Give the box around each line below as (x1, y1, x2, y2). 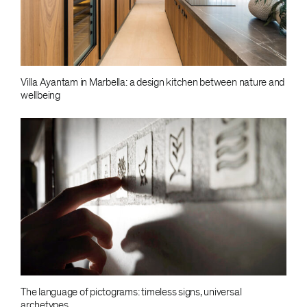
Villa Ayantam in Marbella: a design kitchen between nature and (20, 75, 285, 90)
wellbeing (20, 88, 60, 103)
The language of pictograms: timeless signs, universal (20, 285, 242, 299)
